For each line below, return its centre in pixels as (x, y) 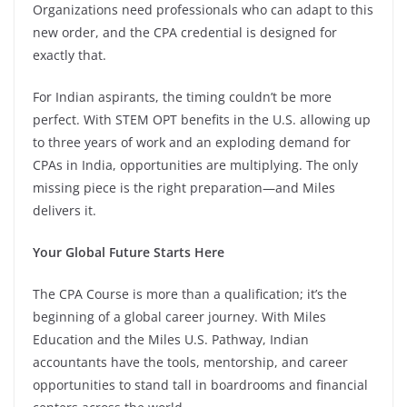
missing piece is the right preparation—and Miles (184, 187)
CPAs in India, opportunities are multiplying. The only (195, 164)
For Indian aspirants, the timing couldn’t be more (182, 96)
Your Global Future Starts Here (129, 252)
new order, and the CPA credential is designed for (185, 32)
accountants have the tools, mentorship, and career (190, 362)
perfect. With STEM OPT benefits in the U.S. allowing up (202, 119)
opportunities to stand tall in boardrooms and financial (200, 384)
